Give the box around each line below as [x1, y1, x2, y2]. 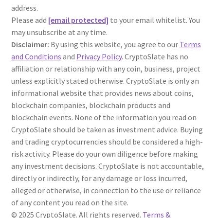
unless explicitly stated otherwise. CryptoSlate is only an [11, 75, 199, 86]
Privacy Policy [76, 51, 122, 61]
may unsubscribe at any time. [11, 27, 108, 37]
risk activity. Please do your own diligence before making [11, 148, 198, 159]
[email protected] [48, 15, 109, 25]
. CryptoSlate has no [121, 51, 188, 61]
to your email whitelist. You [108, 15, 200, 25]
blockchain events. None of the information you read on [11, 112, 197, 122]
